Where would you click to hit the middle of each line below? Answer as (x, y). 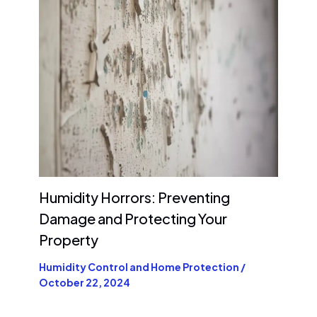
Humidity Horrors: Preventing (134, 197)
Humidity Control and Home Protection (139, 266)
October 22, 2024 (85, 282)
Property (69, 239)
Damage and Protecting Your (133, 218)
